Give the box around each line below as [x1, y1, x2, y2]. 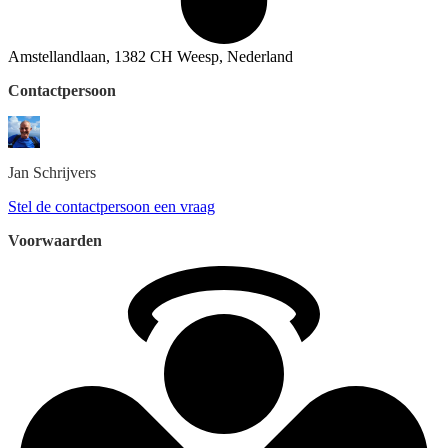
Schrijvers [33, 163, 96, 181]
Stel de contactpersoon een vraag [8, 197, 215, 215]
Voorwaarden [8, 231, 102, 249]
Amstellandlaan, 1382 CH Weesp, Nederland [8, 47, 293, 65]
